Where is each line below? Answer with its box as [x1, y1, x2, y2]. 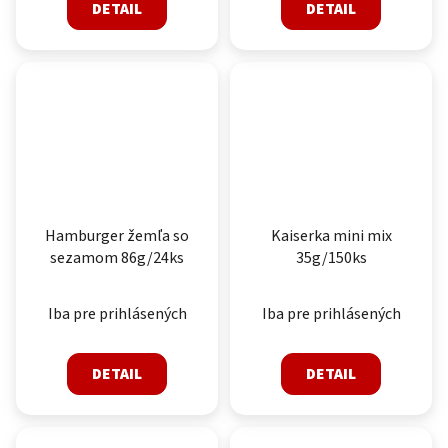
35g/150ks [295, 247, 367, 270]
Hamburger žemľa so [45, 225, 189, 248]
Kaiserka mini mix [270, 225, 392, 248]
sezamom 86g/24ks [50, 247, 184, 270]
